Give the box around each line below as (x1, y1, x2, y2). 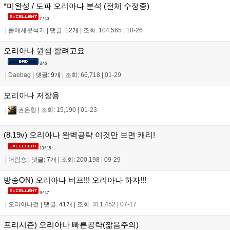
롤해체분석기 (8, 27, 45, 34)
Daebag (8, 71, 31, 79)
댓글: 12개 (50, 27, 79, 34)
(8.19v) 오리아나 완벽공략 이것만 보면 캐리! (4, 130, 155, 140)
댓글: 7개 (31, 156, 56, 163)
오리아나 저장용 (4, 91, 60, 100)
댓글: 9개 (35, 71, 61, 79)
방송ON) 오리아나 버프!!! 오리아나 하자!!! (4, 175, 146, 184)
